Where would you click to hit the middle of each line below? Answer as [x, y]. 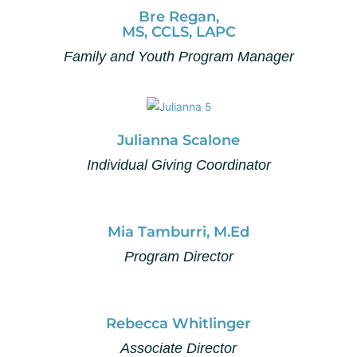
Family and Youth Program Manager [178, 56]
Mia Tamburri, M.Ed [178, 231]
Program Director [178, 256]
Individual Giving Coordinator [178, 165]
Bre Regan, [178, 16]
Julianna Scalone [178, 140]
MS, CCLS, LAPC [178, 31]
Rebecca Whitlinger [178, 323]
